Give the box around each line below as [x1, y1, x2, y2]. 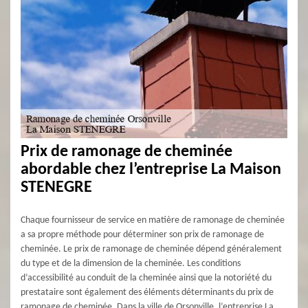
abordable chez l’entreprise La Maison [21, 162, 281, 178]
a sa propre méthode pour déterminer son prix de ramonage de [21, 230, 264, 240]
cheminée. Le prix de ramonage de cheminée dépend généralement [21, 244, 282, 254]
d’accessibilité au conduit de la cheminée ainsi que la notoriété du [21, 273, 272, 283]
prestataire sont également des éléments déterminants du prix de [21, 287, 274, 298]
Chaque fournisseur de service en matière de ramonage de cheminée [21, 215, 285, 225]
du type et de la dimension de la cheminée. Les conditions [21, 258, 241, 269]
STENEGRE [21, 179, 92, 196]
